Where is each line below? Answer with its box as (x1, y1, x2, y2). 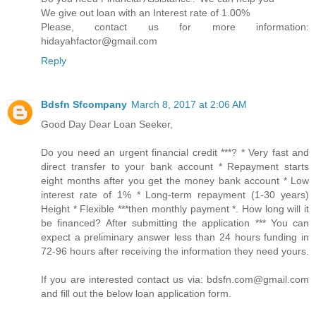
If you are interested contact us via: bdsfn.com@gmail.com (41, 274, 309, 286)
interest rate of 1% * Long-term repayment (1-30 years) (41, 189, 309, 201)
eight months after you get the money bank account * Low (41, 175, 309, 187)
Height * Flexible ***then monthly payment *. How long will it (41, 203, 309, 215)
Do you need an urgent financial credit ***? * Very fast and (41, 147, 309, 159)
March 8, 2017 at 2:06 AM (131, 99, 247, 111)
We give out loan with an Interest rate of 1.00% (41, 7, 250, 19)
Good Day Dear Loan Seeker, (41, 119, 173, 130)
